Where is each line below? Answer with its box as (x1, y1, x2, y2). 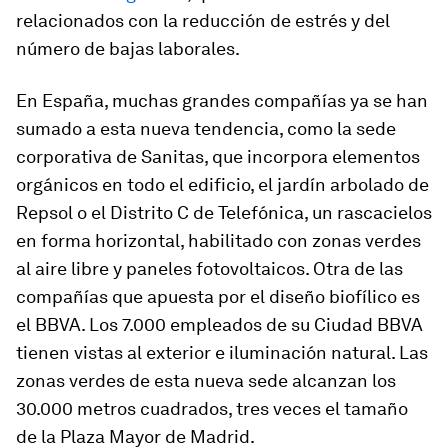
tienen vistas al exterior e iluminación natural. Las (16, 342, 428, 363)
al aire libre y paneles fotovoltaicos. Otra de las (16, 258, 403, 279)
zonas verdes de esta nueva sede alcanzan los (16, 370, 396, 391)
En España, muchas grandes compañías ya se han (16, 90, 428, 111)
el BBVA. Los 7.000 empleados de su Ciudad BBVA (16, 314, 423, 335)
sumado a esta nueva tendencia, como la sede (16, 118, 396, 139)
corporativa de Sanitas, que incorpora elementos (16, 146, 420, 167)
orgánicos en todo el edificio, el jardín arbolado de (16, 174, 429, 195)
